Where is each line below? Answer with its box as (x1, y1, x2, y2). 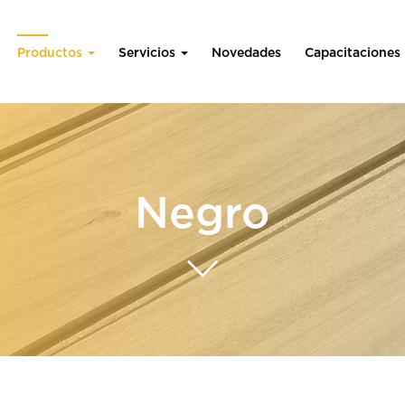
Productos (17, 47, 86, 60)
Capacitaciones (305, 47, 400, 60)
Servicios (118, 47, 179, 60)
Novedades (212, 47, 281, 60)
